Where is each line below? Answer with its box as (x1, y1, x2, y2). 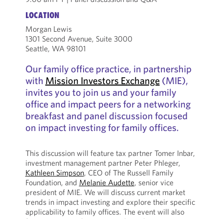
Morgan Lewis (25, 24, 72, 34)
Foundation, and (25, 177, 79, 187)
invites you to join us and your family (25, 86, 176, 98)
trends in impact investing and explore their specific (25, 197, 195, 207)
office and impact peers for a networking (25, 98, 191, 110)
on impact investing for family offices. (25, 121, 179, 133)
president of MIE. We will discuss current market (25, 187, 185, 197)
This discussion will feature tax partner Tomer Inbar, (25, 148, 195, 158)
